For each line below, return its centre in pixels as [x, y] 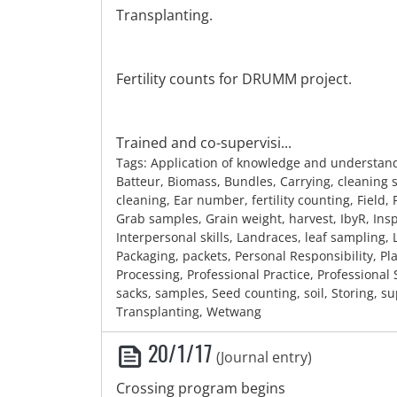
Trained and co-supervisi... [204, 143]
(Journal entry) [264, 357]
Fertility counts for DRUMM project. [234, 79]
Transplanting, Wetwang [189, 311]
